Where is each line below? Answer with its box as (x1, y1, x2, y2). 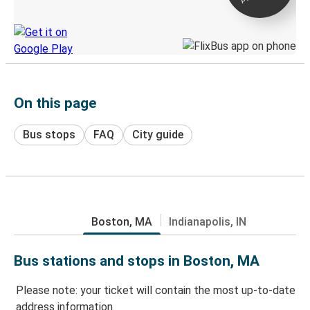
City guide (132, 127, 183, 141)
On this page (14, 94, 96, 111)
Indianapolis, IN (169, 215, 246, 228)
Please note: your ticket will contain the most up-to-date (16, 284, 295, 298)
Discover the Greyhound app (14, 8, 118, 18)
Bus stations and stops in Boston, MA (14, 252, 259, 269)
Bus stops (23, 127, 75, 141)
